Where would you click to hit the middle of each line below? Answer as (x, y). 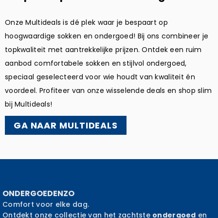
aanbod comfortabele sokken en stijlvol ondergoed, (96, 64)
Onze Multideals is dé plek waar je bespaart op (86, 23)
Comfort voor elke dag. (46, 205)
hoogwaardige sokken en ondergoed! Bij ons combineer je (107, 36)
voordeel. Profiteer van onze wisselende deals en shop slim (109, 91)
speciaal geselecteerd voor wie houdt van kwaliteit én (100, 77)
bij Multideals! (29, 104)
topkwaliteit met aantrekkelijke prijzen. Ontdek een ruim (103, 50)
